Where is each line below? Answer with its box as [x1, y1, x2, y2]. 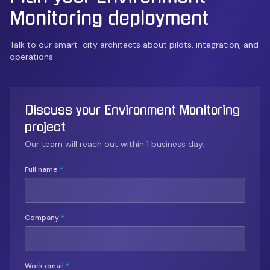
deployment [102, 9, 209, 27]
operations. [10, 51, 55, 62]
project [25, 121, 66, 133]
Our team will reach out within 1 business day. [25, 139, 204, 149]
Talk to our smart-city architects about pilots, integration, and [10, 39, 259, 50]
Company [25, 213, 61, 222]
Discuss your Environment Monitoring [25, 104, 240, 116]
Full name [25, 165, 60, 174]
